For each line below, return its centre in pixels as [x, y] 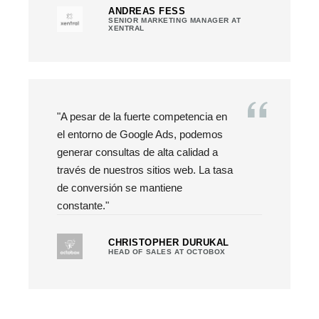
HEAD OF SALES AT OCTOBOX [167, 251]
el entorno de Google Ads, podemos [140, 134]
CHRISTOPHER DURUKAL [169, 242]
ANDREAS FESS [147, 11]
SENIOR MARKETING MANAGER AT [175, 20]
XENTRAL [127, 28]
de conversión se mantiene [120, 187]
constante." [83, 205]
